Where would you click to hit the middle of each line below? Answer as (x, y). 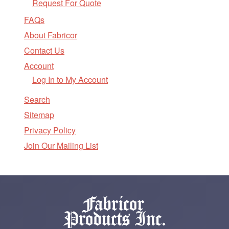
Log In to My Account (70, 79)
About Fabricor (51, 35)
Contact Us (44, 50)
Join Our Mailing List (61, 145)
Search (37, 99)
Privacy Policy (50, 130)
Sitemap (39, 115)
